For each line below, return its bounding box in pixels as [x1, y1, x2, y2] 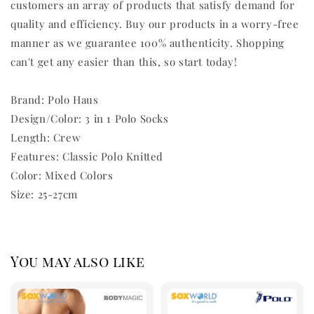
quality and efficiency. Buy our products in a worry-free [11, 17, 299, 32]
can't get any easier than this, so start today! [11, 55, 238, 69]
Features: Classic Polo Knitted [11, 149, 163, 164]
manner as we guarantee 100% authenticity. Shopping [11, 36, 285, 50]
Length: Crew [11, 130, 81, 145]
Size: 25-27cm [11, 187, 78, 202]
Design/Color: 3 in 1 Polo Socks [11, 111, 169, 126]
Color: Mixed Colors [11, 168, 114, 183]
